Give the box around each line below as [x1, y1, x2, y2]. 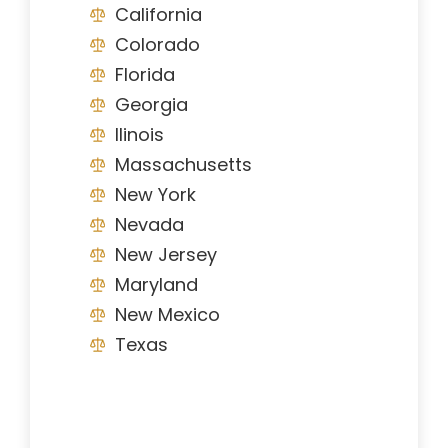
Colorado [115, 31, 200, 57]
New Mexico [115, 301, 220, 327]
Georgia [115, 91, 188, 117]
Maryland [115, 271, 198, 297]
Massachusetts [115, 151, 252, 177]
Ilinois [115, 121, 164, 147]
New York [115, 181, 196, 207]
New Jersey [115, 241, 217, 267]
